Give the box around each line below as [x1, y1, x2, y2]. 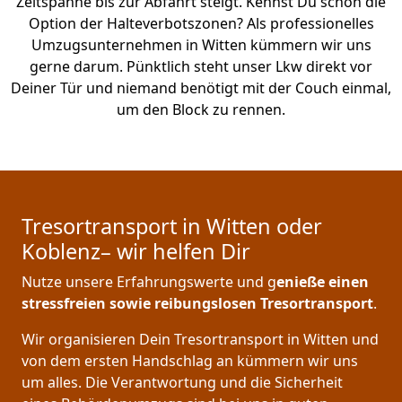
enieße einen [276, 272, 369, 293]
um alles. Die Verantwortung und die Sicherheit [22, 372, 343, 393]
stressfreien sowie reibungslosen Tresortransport [22, 293, 373, 314]
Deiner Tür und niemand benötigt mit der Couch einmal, [11, 78, 391, 99]
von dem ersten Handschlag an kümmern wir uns [22, 351, 358, 371]
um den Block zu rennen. [117, 100, 285, 120]
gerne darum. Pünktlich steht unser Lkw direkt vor [30, 57, 372, 77]
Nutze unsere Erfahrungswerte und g [22, 272, 276, 293]
